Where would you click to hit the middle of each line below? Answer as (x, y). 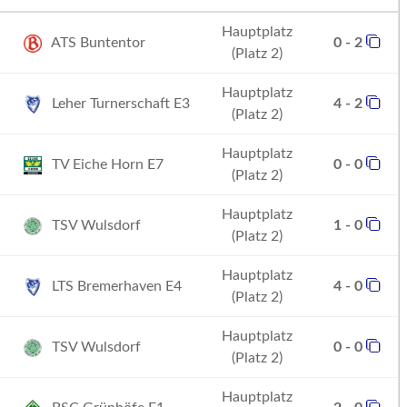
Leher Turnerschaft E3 (119, 104)
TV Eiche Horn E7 (106, 164)
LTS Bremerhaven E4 (115, 286)
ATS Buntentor (97, 43)
